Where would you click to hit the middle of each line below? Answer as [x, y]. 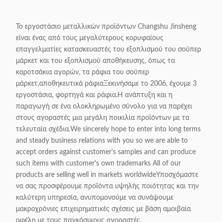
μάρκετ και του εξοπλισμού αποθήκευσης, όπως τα [95, 61]
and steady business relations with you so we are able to [102, 141]
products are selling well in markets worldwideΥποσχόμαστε [107, 175]
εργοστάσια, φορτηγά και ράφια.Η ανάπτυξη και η [94, 95]
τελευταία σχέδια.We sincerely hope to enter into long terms [108, 129]
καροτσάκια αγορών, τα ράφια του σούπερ [83, 72]
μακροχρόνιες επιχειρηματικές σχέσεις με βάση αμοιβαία [103, 209]
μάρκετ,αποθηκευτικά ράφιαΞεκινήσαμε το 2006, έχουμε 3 [106, 84]
